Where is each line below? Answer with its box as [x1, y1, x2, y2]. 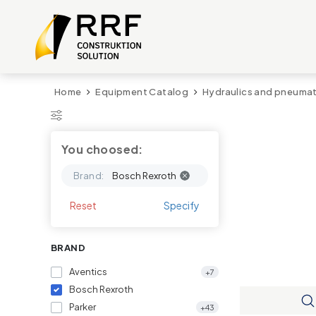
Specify [164, 199, 200, 212]
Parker [69, 301, 96, 312]
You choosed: [61, 142, 143, 157]
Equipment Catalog [95, 86, 189, 97]
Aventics [69, 266, 107, 277]
